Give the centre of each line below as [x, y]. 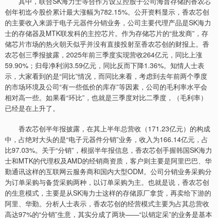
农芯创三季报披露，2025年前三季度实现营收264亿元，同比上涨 [104, 54]
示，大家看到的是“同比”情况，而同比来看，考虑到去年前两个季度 [106, 76]
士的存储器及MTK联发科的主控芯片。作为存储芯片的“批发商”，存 [107, 33]
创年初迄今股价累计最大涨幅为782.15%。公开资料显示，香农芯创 [107, 12]
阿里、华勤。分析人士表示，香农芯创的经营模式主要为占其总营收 [107, 203]
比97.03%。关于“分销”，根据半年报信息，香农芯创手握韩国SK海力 [109, 150]
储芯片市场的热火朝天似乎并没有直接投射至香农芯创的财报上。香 [107, 44]
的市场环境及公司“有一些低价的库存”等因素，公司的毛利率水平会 [106, 87]
